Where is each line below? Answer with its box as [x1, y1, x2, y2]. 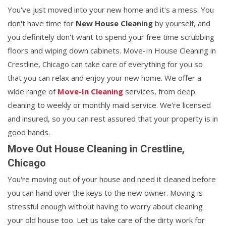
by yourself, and [153, 18, 210, 29]
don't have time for [8, 18, 76, 29]
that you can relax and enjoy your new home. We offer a [8, 73, 201, 83]
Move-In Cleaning [58, 86, 123, 97]
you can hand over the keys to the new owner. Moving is [8, 188, 203, 198]
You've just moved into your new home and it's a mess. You [8, 5, 214, 15]
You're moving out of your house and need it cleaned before [8, 174, 216, 185]
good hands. [8, 127, 50, 138]
